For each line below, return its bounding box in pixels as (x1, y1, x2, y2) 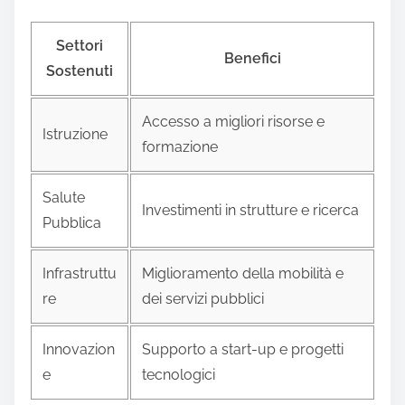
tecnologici (142, 365, 215, 383)
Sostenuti (46, 61, 113, 80)
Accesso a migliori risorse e (142, 112, 325, 130)
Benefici (223, 49, 281, 67)
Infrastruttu (42, 264, 117, 282)
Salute (42, 188, 85, 206)
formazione (142, 137, 218, 155)
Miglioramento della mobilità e (142, 264, 344, 282)
